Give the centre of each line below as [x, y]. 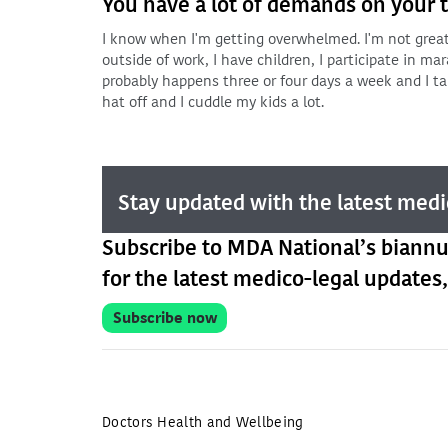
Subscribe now [164, 318]
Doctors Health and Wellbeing [203, 422]
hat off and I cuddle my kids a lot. [213, 102]
